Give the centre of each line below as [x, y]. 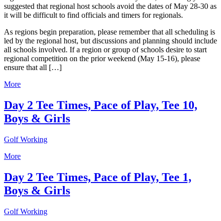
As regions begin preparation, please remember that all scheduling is [110, 32]
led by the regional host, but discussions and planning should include [110, 41]
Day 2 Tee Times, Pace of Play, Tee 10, [101, 105]
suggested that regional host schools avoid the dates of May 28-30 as [110, 6]
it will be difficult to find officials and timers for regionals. [94, 15]
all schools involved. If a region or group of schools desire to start [105, 50]
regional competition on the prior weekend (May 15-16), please [102, 59]
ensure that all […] [33, 68]
